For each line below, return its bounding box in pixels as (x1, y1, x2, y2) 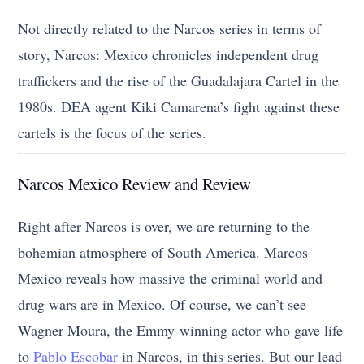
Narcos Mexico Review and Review (18, 171, 252, 195)
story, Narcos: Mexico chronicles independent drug (18, 44, 319, 64)
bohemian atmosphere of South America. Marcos (18, 241, 309, 262)
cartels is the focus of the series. (18, 122, 207, 142)
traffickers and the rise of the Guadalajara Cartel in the (18, 70, 340, 90)
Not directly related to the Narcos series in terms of (18, 18, 322, 38)
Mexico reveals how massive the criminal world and (18, 267, 323, 288)
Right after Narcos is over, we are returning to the (18, 215, 310, 236)
